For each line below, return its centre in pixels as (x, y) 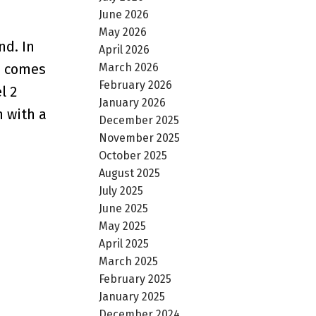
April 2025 (124, 243)
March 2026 (129, 67)
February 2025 (135, 279)
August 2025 (130, 173)
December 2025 (139, 120)
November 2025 (140, 138)
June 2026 (124, 14)
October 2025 (133, 155)
